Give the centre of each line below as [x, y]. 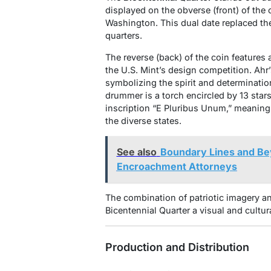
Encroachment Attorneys [177, 167]
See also [136, 152]
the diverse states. [143, 120]
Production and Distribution [177, 247]
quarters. [124, 35]
